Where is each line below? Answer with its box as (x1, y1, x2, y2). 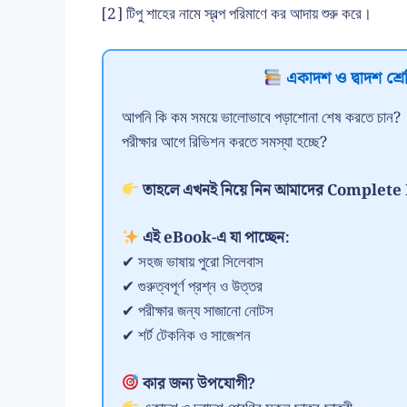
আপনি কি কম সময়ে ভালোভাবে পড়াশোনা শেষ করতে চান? (122, 105, 401, 132)
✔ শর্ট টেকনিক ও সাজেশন (122, 323, 251, 350)
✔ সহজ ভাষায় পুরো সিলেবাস (122, 250, 263, 276)
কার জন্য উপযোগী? (139, 371, 256, 397)
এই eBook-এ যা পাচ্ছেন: (139, 225, 291, 252)
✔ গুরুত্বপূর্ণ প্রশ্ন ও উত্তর (122, 274, 263, 301)
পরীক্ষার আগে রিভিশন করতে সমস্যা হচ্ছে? (122, 130, 327, 156)
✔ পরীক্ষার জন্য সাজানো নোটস (122, 299, 273, 325)
